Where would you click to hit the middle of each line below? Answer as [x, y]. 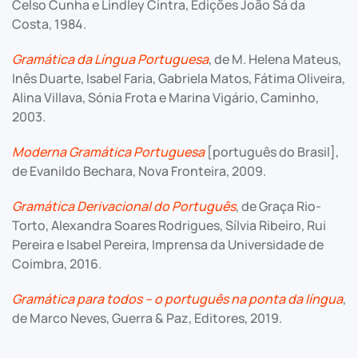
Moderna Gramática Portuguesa [108, 152]
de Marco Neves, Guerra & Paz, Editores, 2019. [147, 318]
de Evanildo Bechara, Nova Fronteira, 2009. [139, 171]
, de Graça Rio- [278, 206]
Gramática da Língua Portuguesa [110, 59]
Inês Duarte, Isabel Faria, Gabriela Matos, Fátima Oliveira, [179, 78]
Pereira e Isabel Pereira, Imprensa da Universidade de [168, 245]
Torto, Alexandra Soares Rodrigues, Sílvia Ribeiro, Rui [169, 225]
